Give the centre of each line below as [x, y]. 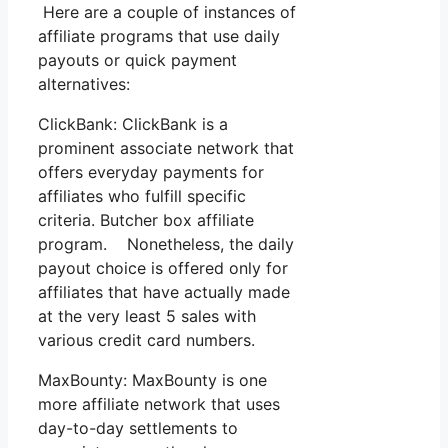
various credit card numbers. [146, 339]
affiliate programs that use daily [159, 35]
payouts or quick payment [137, 59]
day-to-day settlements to [138, 427]
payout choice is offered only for [163, 267]
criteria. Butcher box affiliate [146, 219]
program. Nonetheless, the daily [166, 243]
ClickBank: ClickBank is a [133, 123]
